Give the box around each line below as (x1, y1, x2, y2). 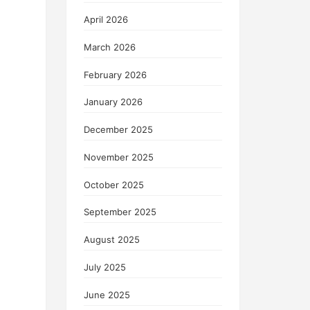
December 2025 (84, 124, 153, 136)
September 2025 (84, 206, 156, 218)
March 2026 (84, 41, 136, 53)
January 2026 (84, 96, 143, 108)
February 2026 (84, 69, 147, 80)
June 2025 (84, 289, 130, 300)
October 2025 (84, 179, 144, 190)
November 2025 (84, 151, 154, 163)
